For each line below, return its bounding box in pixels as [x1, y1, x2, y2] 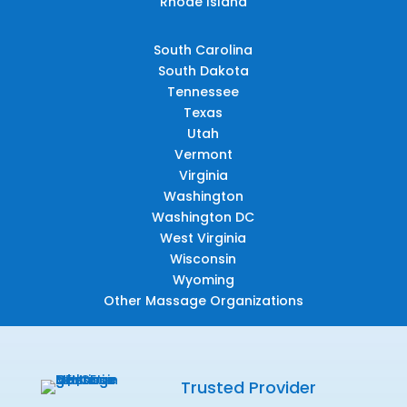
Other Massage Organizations [103, 291, 303, 310]
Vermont [174, 144, 233, 164]
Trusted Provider [181, 375, 317, 399]
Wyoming [172, 270, 234, 289]
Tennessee [167, 82, 240, 101]
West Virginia [160, 228, 247, 247]
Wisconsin [170, 249, 237, 268]
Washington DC [152, 207, 255, 226]
